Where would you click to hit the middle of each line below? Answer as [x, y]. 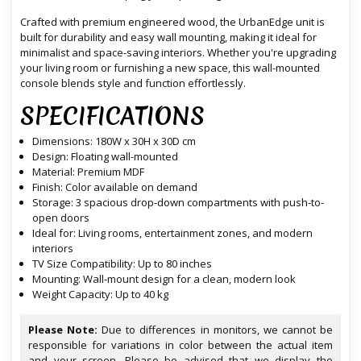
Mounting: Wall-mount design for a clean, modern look [164, 279]
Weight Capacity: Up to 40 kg [100, 295]
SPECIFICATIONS [112, 117]
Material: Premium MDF [88, 172]
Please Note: [63, 330]
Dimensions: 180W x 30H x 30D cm [114, 141]
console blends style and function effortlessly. [133, 83]
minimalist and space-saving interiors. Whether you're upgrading [178, 53]
